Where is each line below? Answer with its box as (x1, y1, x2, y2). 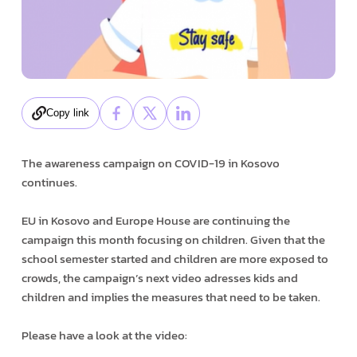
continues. (21, 172, 77, 191)
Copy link (45, 107, 89, 120)
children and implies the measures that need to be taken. (21, 287, 320, 306)
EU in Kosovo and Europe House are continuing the (21, 210, 290, 229)
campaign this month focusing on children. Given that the (21, 229, 325, 249)
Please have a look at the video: (21, 325, 187, 344)
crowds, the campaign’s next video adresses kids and (21, 268, 298, 287)
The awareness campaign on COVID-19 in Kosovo (21, 153, 280, 172)
